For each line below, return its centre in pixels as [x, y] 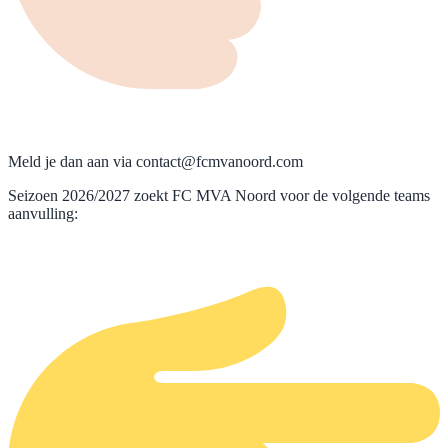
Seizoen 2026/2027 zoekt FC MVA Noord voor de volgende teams [219, 195]
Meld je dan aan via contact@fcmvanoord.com [157, 161]
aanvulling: [43, 213]
